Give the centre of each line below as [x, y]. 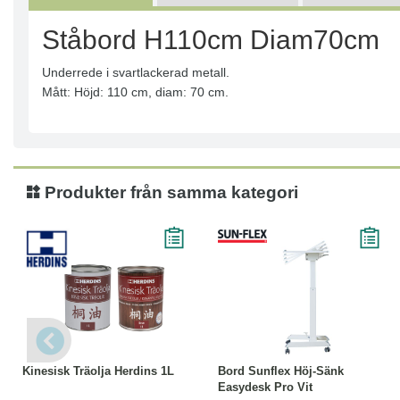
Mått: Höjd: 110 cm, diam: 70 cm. [135, 92]
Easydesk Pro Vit [265, 387]
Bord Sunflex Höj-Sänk [281, 371]
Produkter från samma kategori [169, 193]
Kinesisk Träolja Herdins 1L [98, 371]
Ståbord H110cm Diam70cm [214, 40]
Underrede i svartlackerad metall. [136, 73]
